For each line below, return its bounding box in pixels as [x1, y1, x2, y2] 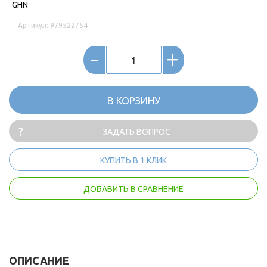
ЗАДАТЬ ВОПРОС [102, 127, 170, 136]
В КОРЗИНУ [107, 95, 160, 106]
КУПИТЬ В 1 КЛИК [100, 156, 167, 165]
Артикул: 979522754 [18, 21, 88, 29]
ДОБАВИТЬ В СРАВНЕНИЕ [83, 184, 184, 194]
